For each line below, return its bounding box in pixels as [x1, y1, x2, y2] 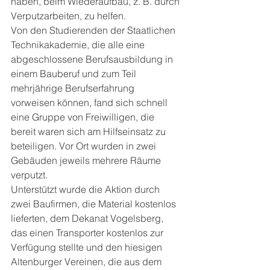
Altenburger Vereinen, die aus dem [11, 256, 164, 268]
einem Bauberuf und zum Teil [11, 67, 139, 80]
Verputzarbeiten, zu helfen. [11, 10, 128, 22]
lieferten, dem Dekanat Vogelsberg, [11, 212, 166, 224]
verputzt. [11, 169, 50, 181]
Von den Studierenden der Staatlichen [11, 24, 178, 36]
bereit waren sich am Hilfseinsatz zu [11, 125, 168, 137]
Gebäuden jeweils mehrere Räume [11, 154, 163, 166]
